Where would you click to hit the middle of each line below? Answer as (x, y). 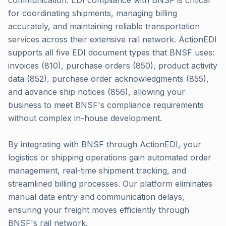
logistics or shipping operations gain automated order (110, 157)
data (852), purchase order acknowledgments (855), (108, 79)
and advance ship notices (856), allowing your (97, 92)
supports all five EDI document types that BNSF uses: (111, 52)
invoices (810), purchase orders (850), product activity (113, 66)
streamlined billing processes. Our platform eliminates (110, 184)
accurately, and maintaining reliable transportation (104, 26)
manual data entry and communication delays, (96, 197)
